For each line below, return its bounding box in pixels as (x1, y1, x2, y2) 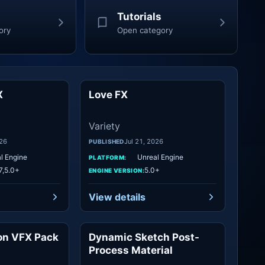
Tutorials (117, 10, 161, 22)
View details (89, 191, 146, 203)
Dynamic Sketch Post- (89, 231, 199, 243)
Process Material (89, 244, 173, 256)
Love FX (89, 89, 128, 101)
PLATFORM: (89, 153, 127, 161)
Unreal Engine (137, 153, 183, 161)
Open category (117, 25, 173, 35)
